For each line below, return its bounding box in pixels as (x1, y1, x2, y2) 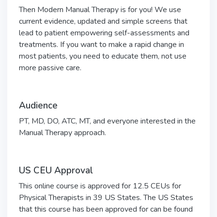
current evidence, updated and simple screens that (19, 16, 187, 27)
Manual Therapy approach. (19, 127, 106, 138)
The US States (143, 192, 193, 203)
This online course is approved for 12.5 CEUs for (19, 181, 181, 191)
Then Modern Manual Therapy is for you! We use (19, 4, 181, 15)
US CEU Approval (19, 164, 93, 177)
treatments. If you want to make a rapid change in (19, 39, 184, 50)
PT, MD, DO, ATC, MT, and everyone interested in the (19, 116, 196, 126)
